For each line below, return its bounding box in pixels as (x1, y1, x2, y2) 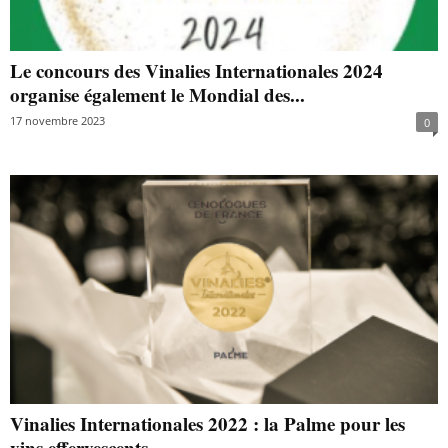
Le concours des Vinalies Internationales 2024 (10, 57, 383, 85)
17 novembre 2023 (10, 113, 105, 129)
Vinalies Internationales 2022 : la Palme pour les (10, 409, 405, 437)
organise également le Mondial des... (10, 81, 305, 109)
